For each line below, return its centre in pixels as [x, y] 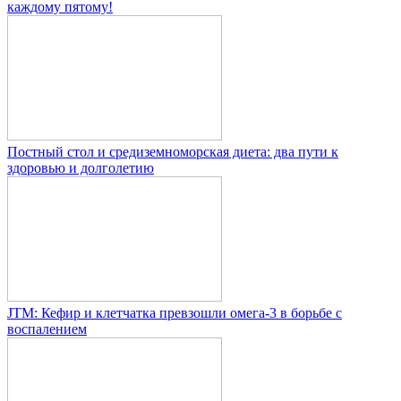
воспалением [47, 329]
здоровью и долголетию [81, 168]
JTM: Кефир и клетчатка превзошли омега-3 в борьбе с [175, 313]
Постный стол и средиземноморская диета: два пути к [173, 152]
